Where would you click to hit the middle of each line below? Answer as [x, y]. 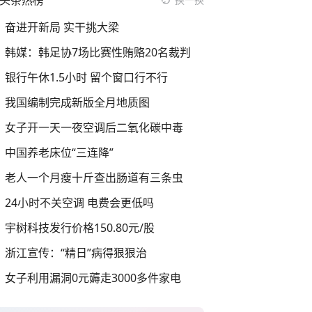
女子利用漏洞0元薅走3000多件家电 [93, 278]
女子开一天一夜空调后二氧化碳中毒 [94, 127]
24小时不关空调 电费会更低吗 [79, 203]
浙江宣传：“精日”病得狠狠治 [76, 253]
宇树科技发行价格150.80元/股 [80, 228]
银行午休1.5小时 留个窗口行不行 [86, 77]
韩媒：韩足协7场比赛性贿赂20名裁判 [98, 52]
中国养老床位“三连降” [59, 153]
